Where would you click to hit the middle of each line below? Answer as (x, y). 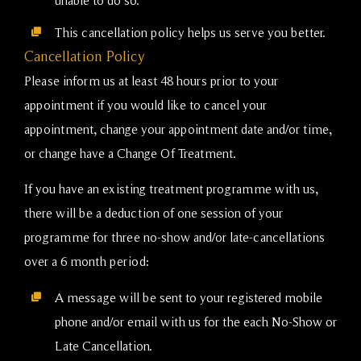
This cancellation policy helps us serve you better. (190, 32)
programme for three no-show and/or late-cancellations (174, 237)
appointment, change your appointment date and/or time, (178, 129)
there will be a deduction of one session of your (154, 213)
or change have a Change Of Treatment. (130, 153)
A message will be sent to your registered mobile (189, 297)
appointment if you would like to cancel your (145, 104)
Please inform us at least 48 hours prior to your (151, 80)
